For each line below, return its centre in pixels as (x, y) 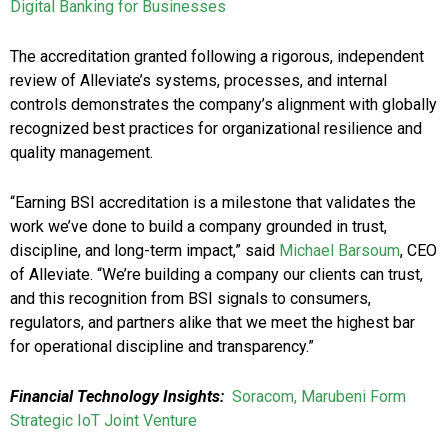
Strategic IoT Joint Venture (103, 421)
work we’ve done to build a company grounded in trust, (198, 227)
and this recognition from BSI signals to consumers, (190, 299)
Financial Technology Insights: (117, 397)
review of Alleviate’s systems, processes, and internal (198, 81)
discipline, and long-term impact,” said (144, 251)
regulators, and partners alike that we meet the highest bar (212, 323)
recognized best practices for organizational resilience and (216, 129)
